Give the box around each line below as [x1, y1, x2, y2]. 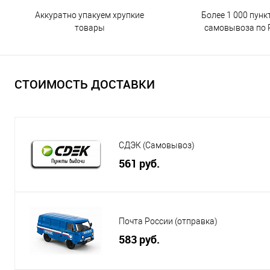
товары [74, 22, 105, 33]
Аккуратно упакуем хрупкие [35, 10, 144, 20]
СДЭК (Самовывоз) [119, 140, 195, 151]
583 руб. [119, 232, 160, 247]
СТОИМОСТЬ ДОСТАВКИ [14, 76, 155, 93]
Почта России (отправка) [119, 216, 218, 227]
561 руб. [119, 156, 160, 171]
